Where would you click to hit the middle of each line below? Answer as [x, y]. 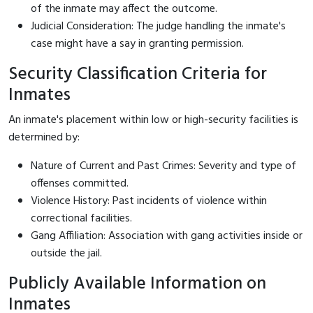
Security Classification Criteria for [138, 74]
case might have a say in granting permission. [137, 44]
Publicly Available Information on [137, 284]
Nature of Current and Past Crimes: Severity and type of [163, 166]
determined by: [44, 137]
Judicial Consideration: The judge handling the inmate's [158, 26]
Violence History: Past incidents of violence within [149, 201]
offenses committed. [80, 183]
